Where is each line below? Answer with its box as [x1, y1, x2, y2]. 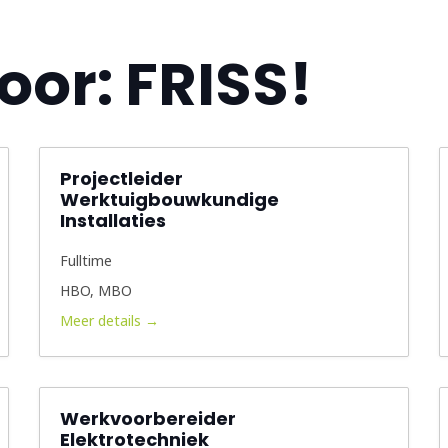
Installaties [59, 208, 166, 233]
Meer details [59, 311, 145, 330]
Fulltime [59, 251, 112, 270]
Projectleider [59, 166, 183, 191]
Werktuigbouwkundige [59, 187, 279, 212]
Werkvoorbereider [59, 406, 236, 431]
